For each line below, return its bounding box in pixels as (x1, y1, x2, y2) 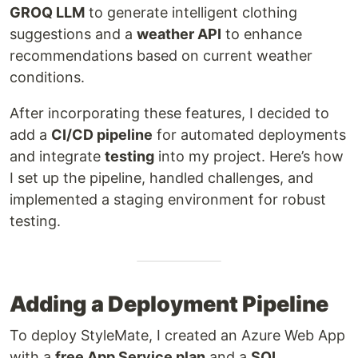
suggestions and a (10, 26, 137, 42)
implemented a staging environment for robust (10, 191, 326, 208)
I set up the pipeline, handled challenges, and (10, 169, 313, 186)
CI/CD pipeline (51, 126, 153, 143)
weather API (137, 26, 221, 42)
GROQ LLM (10, 4, 85, 21)
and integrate (10, 148, 105, 165)
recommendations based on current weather (10, 47, 312, 64)
